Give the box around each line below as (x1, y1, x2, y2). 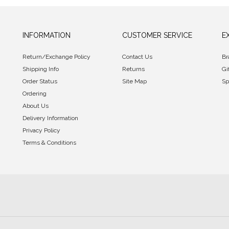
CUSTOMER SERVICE (122, 31, 192, 39)
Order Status (22, 77, 57, 85)
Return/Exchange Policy (22, 53, 90, 60)
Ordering (22, 89, 47, 97)
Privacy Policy (22, 126, 60, 134)
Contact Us (122, 53, 152, 60)
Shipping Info (22, 65, 59, 73)
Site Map (122, 77, 147, 85)
